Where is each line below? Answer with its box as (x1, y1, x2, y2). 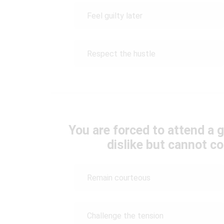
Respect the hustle (87, 48, 155, 58)
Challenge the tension (87, 210, 163, 220)
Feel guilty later (87, 10, 142, 20)
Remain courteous (87, 172, 150, 182)
